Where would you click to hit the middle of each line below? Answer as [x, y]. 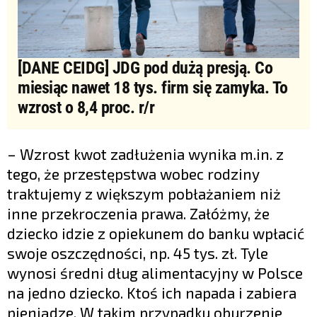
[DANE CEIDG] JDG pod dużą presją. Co [145, 68]
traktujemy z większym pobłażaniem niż [144, 194]
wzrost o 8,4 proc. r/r [86, 108]
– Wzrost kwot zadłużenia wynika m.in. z [145, 154]
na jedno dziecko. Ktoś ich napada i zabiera [152, 293]
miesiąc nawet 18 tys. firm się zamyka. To [153, 88]
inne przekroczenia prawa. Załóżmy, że [138, 214]
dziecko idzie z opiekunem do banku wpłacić [156, 234]
